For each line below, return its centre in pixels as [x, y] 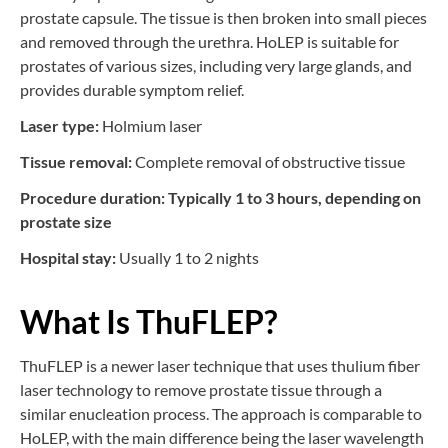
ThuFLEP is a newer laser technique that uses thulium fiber [220, 365]
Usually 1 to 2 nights [189, 257]
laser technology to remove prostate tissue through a [201, 389]
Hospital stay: [69, 257]
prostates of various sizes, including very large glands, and [216, 65]
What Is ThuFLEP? [148, 321]
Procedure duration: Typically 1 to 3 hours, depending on [220, 197]
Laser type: [61, 125]
